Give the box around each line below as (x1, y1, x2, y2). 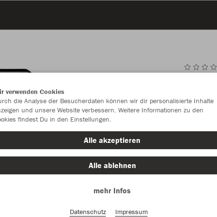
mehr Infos (93, 186, 131, 195)
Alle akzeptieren (84, 135, 140, 145)
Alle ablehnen (88, 160, 136, 170)
